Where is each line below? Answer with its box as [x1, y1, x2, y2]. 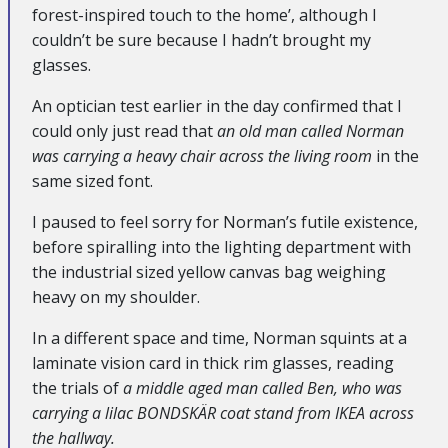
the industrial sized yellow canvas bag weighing [32, 260, 386, 283]
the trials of [32, 376, 123, 399]
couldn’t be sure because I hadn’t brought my [32, 28, 371, 51]
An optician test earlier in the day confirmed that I [32, 94, 402, 117]
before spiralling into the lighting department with [32, 235, 411, 258]
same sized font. [32, 169, 153, 192]
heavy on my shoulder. [32, 285, 200, 308]
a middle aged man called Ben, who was [123, 376, 402, 399]
